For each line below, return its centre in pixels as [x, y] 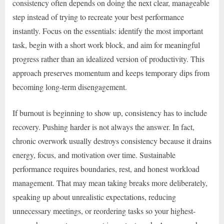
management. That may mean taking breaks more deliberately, [110, 182]
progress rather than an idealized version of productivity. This [108, 58]
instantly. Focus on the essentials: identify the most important [108, 30]
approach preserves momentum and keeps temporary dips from [111, 72]
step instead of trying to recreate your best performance [98, 16]
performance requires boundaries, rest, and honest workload [106, 168]
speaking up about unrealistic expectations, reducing [94, 196]
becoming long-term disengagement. [70, 86]
